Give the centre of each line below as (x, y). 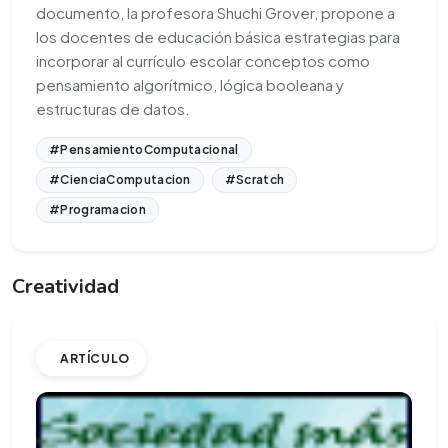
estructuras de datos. (113, 109)
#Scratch (254, 180)
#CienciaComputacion (120, 180)
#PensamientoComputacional (144, 150)
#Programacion (97, 210)
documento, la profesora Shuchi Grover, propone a (215, 13)
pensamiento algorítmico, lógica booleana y (190, 85)
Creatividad (65, 287)
